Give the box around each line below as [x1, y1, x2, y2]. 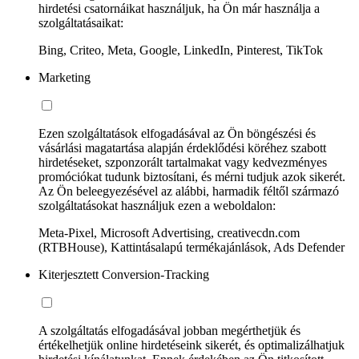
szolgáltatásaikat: [38, 15, 123, 30]
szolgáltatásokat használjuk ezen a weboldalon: [38, 198, 276, 212]
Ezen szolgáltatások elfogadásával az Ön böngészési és [38, 126, 316, 140]
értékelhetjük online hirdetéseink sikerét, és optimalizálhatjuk [38, 337, 345, 352]
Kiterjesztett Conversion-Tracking [38, 267, 209, 281]
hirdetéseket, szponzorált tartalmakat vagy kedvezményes [38, 155, 327, 169]
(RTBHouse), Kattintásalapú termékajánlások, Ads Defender [38, 240, 345, 254]
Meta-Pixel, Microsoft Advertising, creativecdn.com [38, 225, 300, 240]
